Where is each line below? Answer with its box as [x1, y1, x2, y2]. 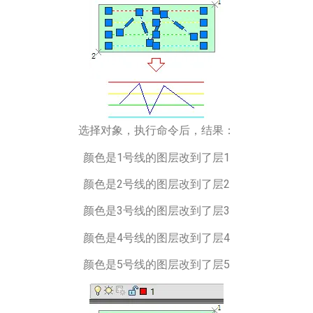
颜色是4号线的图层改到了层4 [83, 231, 230, 245]
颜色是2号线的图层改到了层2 [83, 177, 230, 191]
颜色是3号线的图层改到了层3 [83, 204, 230, 218]
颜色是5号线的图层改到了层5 [83, 258, 230, 272]
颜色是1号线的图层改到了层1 [83, 150, 230, 164]
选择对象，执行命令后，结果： [78, 124, 235, 138]
